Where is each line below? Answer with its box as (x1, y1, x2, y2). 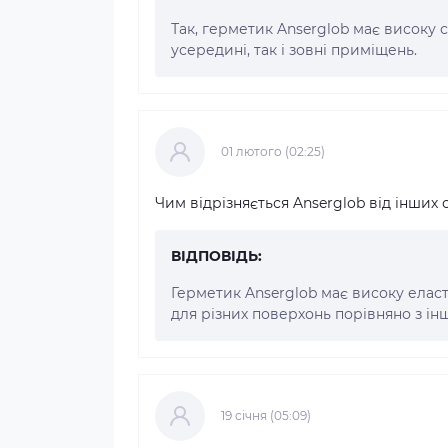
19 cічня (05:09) (221, 407, 311, 423)
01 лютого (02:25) (221, 143, 325, 159)
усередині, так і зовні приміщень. (171, 40, 417, 59)
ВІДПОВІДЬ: (171, 246, 262, 265)
